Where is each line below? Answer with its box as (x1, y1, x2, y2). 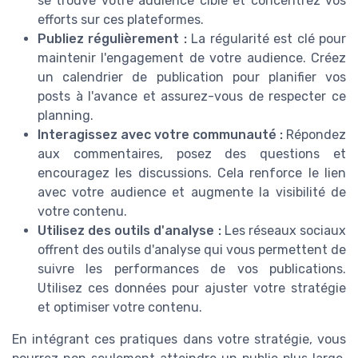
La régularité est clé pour (186, 31, 347, 47)
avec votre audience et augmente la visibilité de (38, 185, 346, 201)
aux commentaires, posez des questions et (38, 146, 346, 162)
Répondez (283, 127, 346, 143)
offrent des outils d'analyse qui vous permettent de (38, 242, 346, 258)
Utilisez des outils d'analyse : (38, 223, 221, 239)
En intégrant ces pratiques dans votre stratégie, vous (12, 332, 346, 348)
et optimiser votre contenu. (38, 300, 202, 316)
